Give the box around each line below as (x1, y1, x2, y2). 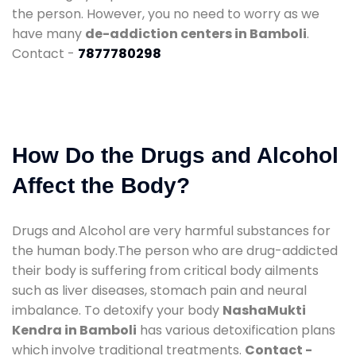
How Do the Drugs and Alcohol (12, 142, 339, 168)
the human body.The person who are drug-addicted (12, 241, 338, 260)
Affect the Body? (12, 172, 190, 198)
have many (12, 24, 85, 43)
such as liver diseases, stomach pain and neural (12, 281, 307, 300)
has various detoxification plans (137, 320, 335, 339)
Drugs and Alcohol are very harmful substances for (12, 221, 331, 240)
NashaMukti (222, 300, 306, 319)
